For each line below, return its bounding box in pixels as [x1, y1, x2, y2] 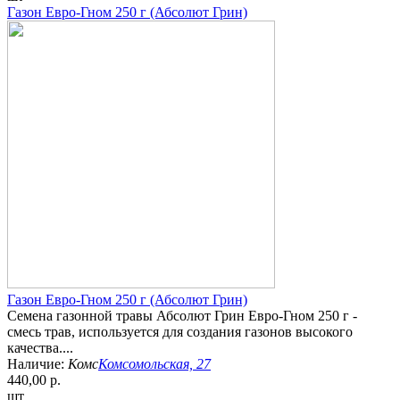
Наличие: [7, 356, 68, 372]
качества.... [7, 340, 73, 356]
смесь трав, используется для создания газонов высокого [7, 324, 353, 340]
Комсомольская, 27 [98, 356, 211, 372]
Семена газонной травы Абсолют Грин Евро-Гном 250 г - [7, 308, 357, 324]
